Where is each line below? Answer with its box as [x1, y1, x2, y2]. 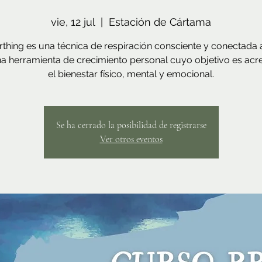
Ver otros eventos [99, 133, 163, 145]
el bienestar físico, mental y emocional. [48, 68, 214, 80]
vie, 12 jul [51, 16, 95, 28]
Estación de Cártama [109, 16, 211, 28]
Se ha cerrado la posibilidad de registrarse [56, 119, 206, 131]
